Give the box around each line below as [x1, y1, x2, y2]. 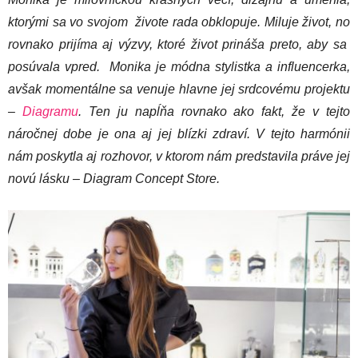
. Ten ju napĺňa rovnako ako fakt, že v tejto [78, 104, 351, 118]
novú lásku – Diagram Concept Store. [8, 171, 220, 185]
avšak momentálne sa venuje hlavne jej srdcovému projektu [8, 82, 350, 96]
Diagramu [22, 104, 78, 118]
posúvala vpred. [8, 59, 109, 74]
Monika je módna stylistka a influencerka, [109, 59, 350, 74]
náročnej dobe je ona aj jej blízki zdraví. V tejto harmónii [8, 126, 350, 141]
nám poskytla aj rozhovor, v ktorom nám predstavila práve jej [8, 149, 350, 163]
